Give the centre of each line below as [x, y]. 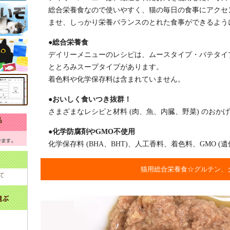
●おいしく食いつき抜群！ [90, 100]
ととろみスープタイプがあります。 [106, 67]
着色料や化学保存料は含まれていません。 [117, 80]
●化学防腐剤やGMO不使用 [92, 132]
